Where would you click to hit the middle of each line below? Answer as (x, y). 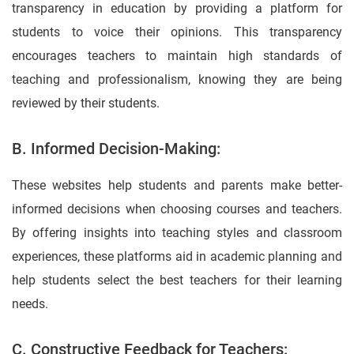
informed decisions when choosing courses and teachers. (177, 209)
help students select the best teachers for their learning (177, 281)
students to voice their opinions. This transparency (177, 32)
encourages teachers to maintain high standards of (177, 56)
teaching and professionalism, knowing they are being (177, 80)
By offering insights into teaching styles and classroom (177, 233)
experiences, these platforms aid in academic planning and (177, 257)
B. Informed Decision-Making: (116, 149)
